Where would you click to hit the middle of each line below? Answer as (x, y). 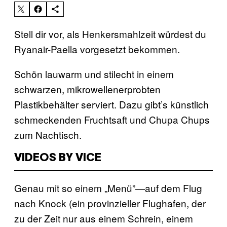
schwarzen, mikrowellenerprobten (87, 89)
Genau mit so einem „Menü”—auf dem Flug (108, 187)
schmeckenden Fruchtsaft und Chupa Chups (112, 119)
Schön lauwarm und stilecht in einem (94, 73)
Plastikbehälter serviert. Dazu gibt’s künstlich (111, 104)
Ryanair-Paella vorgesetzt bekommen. (97, 49)
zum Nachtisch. (48, 134)
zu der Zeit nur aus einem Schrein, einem (104, 218)
